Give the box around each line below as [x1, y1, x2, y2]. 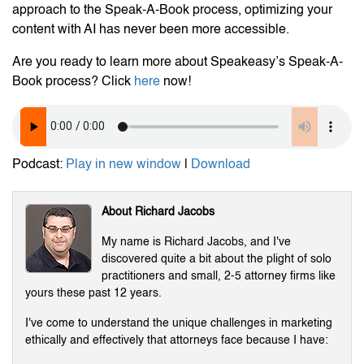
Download [191, 158, 250, 171]
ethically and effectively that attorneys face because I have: [25, 334, 328, 346]
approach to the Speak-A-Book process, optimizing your [12, 3, 332, 17]
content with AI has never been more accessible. [12, 23, 289, 37]
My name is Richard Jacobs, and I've [102, 236, 291, 248]
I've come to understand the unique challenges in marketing [25, 317, 332, 329]
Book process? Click [12, 75, 134, 89]
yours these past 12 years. [25, 287, 162, 299]
